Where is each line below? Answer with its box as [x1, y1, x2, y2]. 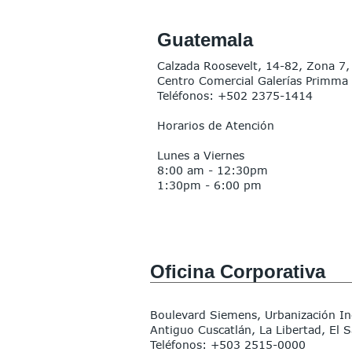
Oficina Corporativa [150, 261, 325, 282]
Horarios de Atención [157, 119, 274, 132]
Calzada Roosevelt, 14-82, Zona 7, [157, 59, 350, 72]
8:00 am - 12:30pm [157, 163, 272, 177]
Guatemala [157, 29, 253, 50]
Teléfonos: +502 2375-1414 [157, 89, 313, 102]
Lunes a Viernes [157, 148, 244, 162]
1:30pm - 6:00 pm [157, 178, 262, 192]
